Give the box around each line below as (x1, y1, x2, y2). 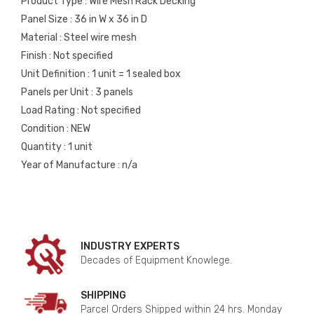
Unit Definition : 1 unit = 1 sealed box (21, 67, 181, 80)
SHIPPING (81, 289, 126, 301)
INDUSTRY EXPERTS (81, 240, 179, 252)
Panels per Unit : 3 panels (21, 86, 133, 98)
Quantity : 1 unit (21, 140, 93, 153)
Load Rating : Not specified (21, 104, 141, 116)
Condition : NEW (21, 122, 90, 135)
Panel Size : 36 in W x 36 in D (21, 13, 147, 25)
